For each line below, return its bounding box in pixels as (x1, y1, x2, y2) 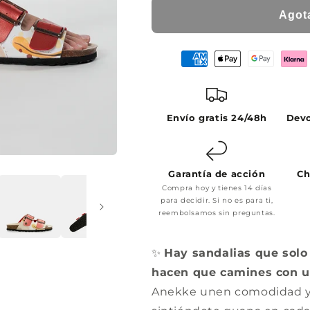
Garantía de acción (168, 167, 266, 179)
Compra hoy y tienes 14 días (162, 183, 272, 192)
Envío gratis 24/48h (166, 111, 268, 123)
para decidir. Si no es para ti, (161, 195, 273, 205)
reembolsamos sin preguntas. (158, 208, 275, 217)
